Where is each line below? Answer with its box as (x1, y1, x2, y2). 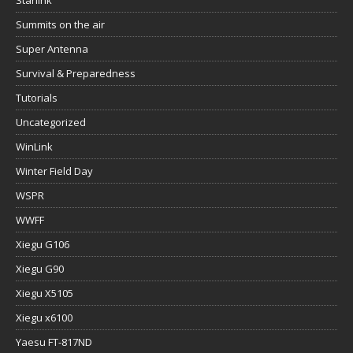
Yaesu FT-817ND (16, 335, 92, 350)
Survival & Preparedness (16, 66, 136, 81)
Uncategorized (16, 115, 86, 130)
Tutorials (16, 91, 58, 106)
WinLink (16, 139, 53, 154)
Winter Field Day (16, 164, 93, 179)
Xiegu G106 (16, 237, 69, 252)
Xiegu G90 (16, 262, 64, 277)
